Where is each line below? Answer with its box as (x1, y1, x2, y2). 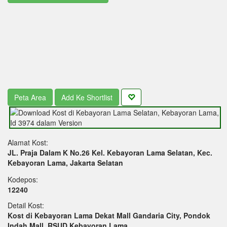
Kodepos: (8, 174, 38, 184)
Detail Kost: (8, 200, 44, 210)
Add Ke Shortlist (61, 92, 112, 102)
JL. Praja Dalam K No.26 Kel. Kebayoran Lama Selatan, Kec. (8, 147, 212, 158)
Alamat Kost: (8, 137, 48, 147)
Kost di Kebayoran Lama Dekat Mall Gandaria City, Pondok (8, 210, 210, 220)
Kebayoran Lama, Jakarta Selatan (8, 157, 123, 168)
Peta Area (14, 92, 46, 102)
